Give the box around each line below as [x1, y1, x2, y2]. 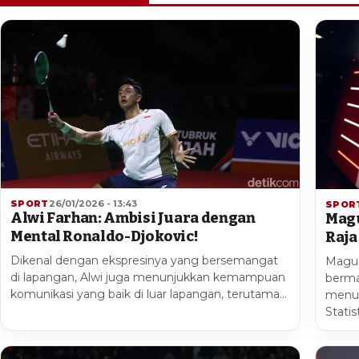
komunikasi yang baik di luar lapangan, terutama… [10, 287, 287, 302]
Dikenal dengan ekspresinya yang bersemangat [10, 253, 278, 268]
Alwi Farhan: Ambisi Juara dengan [10, 209, 256, 228]
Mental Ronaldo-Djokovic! [10, 228, 198, 246]
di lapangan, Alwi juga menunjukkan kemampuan [10, 270, 285, 285]
